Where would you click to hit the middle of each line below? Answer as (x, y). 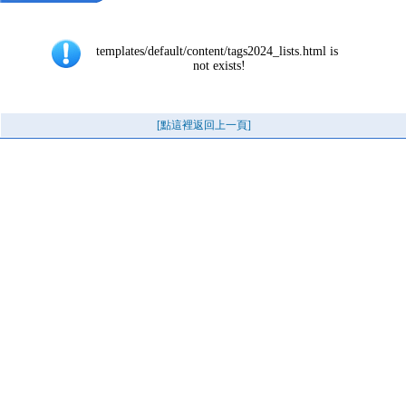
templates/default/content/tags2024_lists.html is (217, 51)
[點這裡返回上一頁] (204, 125)
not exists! (219, 66)
